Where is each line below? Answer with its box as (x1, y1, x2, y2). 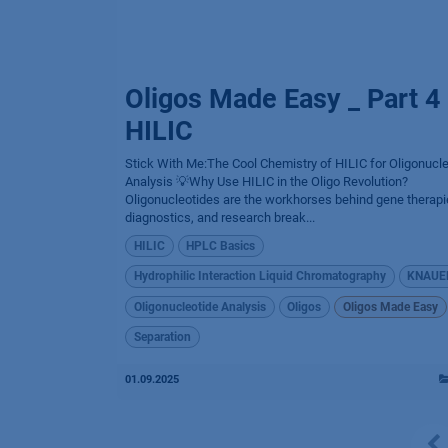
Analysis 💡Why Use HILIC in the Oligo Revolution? (125, 173, 408, 189)
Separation (133, 330, 191, 345)
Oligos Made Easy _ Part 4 (125, 82, 440, 115)
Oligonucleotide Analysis (133, 299, 266, 314)
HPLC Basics (186, 238, 256, 253)
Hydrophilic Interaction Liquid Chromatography (133, 269, 386, 284)
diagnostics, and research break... (125, 209, 315, 225)
